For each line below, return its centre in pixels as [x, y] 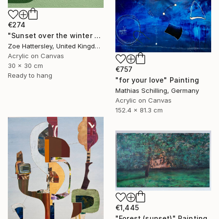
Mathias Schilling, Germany [157, 90]
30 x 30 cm [25, 65]
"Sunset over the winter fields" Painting [97, 35]
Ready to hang [30, 75]
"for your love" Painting [157, 80]
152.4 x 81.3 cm [139, 110]
